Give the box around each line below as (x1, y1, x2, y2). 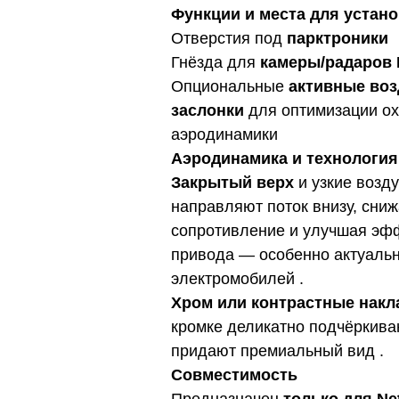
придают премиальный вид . (171, 342, 384, 361)
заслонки (171, 102, 244, 120)
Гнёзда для (171, 53, 260, 72)
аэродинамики (171, 126, 278, 144)
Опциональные (171, 77, 289, 96)
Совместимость (171, 366, 297, 385)
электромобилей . (171, 270, 304, 289)
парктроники (287, 29, 388, 48)
